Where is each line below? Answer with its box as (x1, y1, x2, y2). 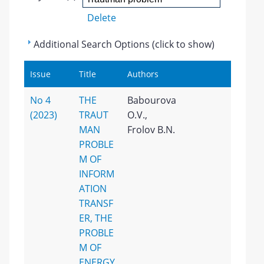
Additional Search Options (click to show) (34, 38, 215, 51)
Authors (127, 68, 159, 80)
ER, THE (78, 212, 113, 225)
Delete (87, 11, 117, 24)
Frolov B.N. (127, 123, 176, 136)
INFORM (78, 167, 114, 180)
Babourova (127, 94, 177, 107)
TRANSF (78, 197, 113, 210)
